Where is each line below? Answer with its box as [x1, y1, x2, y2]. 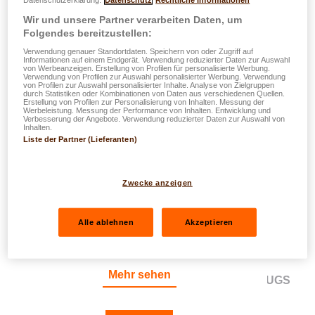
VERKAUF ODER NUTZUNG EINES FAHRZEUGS [28, 274, 290, 286]
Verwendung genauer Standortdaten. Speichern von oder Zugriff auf [23, 47, 254, 56]
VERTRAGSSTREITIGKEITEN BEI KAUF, [28, 257, 245, 269]
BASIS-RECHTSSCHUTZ [28, 4, 162, 16]
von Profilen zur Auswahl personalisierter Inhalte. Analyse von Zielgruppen [23, 81, 275, 90]
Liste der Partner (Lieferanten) [23, 135, 137, 144]
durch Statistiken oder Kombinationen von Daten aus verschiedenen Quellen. [23, 89, 285, 98]
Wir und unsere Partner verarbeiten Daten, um [23, 14, 243, 26]
